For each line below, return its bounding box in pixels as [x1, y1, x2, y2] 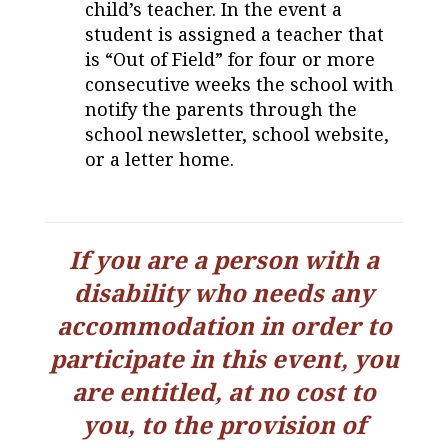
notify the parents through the [85, 97, 357, 122]
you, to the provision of [82, 408, 366, 442]
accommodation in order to [56, 309, 392, 343]
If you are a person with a [69, 243, 379, 277]
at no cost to [228, 375, 376, 409]
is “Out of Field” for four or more [85, 47, 375, 72]
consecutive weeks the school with [85, 72, 394, 97]
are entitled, [72, 375, 228, 409]
